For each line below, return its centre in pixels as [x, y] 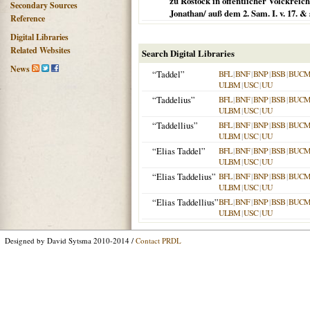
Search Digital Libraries [188, 53]
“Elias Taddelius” [184, 176]
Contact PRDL [158, 240]
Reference [28, 18]
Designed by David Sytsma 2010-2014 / [70, 240]
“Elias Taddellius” [185, 202]
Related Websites [40, 50]
